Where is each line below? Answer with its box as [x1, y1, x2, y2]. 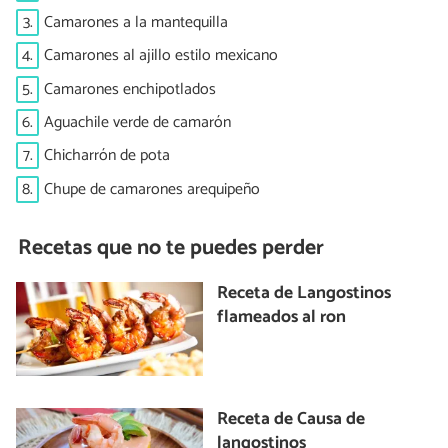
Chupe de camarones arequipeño [44, 175, 260, 203]
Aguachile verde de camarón [44, 108, 231, 136]
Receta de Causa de [217, 404, 366, 434]
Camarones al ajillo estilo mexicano [44, 42, 278, 70]
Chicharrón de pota [44, 142, 170, 170]
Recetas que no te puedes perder [18, 229, 325, 266]
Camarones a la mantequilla [44, 8, 228, 36]
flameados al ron [217, 303, 347, 333]
